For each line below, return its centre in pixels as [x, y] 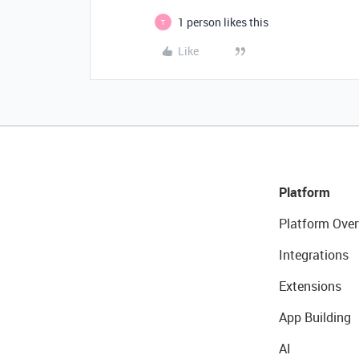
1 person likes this [223, 22]
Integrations [313, 255]
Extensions [310, 286]
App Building [315, 317]
